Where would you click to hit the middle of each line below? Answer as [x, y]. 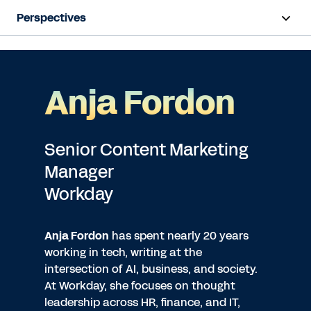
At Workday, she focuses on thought [140, 286]
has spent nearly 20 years [179, 236]
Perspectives [51, 18]
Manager [79, 172]
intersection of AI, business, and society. [151, 269]
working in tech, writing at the [123, 252]
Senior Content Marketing [146, 150]
